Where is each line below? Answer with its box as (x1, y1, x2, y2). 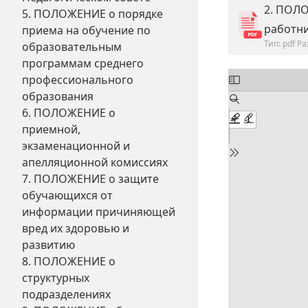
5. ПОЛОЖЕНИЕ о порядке (22, 6, 163, 21)
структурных (22, 270, 89, 285)
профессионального (22, 72, 133, 87)
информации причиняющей (22, 204, 175, 219)
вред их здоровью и (22, 221, 129, 236)
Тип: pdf (264, 38, 295, 49)
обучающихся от (22, 188, 113, 203)
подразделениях (22, 287, 111, 302)
